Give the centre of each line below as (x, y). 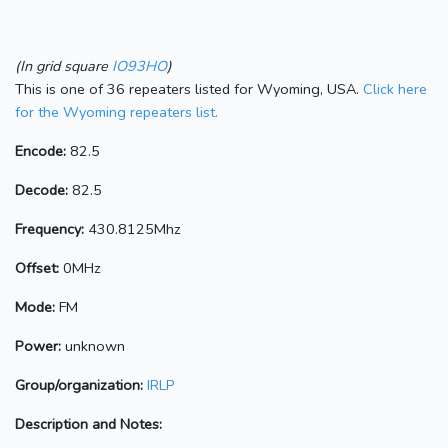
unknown (93, 345)
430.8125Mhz (132, 228)
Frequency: (49, 228)
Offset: (37, 267)
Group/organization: (79, 384)
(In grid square (63, 65)
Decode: (41, 189)
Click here (395, 88)
